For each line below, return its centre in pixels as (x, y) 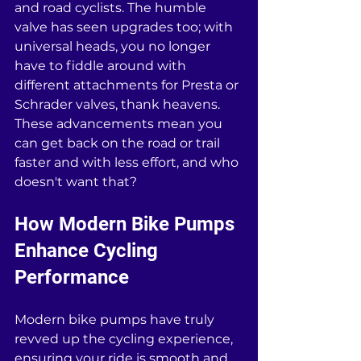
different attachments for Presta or (128, 85)
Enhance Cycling (89, 251)
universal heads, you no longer (114, 46)
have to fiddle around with (102, 66)
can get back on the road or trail (119, 143)
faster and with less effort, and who (128, 162)
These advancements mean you (120, 124)
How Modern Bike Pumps (127, 224)
